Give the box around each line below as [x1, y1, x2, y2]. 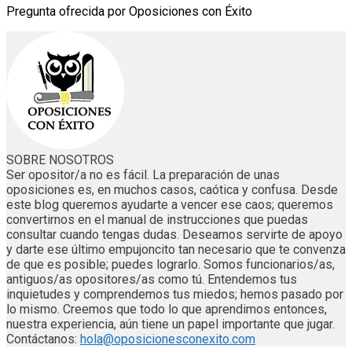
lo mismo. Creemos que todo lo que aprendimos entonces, [6, 302, 327, 317]
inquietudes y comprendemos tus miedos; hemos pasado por [6, 287, 343, 302]
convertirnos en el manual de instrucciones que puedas [6, 212, 308, 228]
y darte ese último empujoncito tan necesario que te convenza [6, 242, 346, 258]
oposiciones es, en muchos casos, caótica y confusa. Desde [6, 182, 338, 198]
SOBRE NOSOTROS [6, 152, 114, 168]
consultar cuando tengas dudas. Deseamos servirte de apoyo [6, 227, 343, 243]
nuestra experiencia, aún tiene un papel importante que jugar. [6, 317, 335, 332]
